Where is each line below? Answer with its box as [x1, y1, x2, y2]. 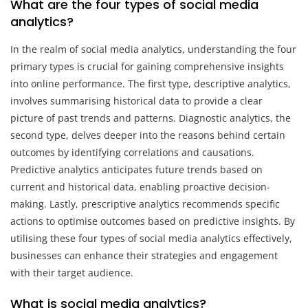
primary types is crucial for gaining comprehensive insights [10, 59, 284, 73]
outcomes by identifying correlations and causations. [10, 145, 254, 159]
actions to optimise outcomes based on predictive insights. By [10, 214, 295, 228]
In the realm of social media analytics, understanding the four [10, 42, 296, 56]
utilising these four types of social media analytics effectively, [10, 231, 292, 245]
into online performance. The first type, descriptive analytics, [10, 76, 291, 90]
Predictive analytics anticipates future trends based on [10, 162, 263, 176]
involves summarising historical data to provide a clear [10, 93, 263, 107]
